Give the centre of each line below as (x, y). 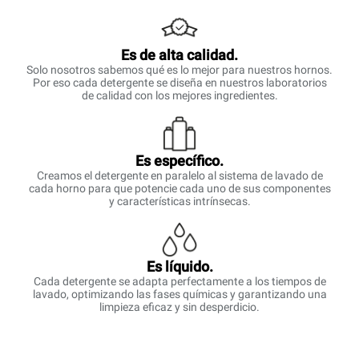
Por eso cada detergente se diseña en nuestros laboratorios (179, 83)
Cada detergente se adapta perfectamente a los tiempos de (179, 281)
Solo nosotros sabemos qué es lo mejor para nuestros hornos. (179, 70)
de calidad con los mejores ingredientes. (179, 95)
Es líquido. (179, 266)
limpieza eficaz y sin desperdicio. (179, 307)
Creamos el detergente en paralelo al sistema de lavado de (179, 175)
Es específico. (179, 161)
